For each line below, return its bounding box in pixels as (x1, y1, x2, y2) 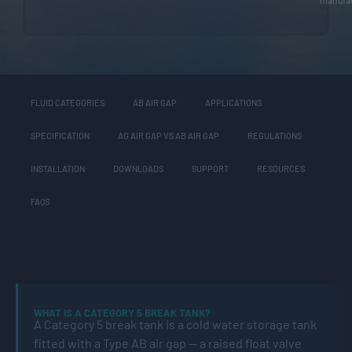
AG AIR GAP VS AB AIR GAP (118, 130, 219, 141)
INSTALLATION (31, 163, 85, 174)
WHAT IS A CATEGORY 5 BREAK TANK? (34, 306, 211, 319)
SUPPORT (192, 163, 229, 174)
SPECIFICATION (31, 130, 90, 141)
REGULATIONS (247, 130, 302, 141)
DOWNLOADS (113, 163, 163, 174)
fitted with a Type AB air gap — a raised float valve (34, 335, 302, 350)
